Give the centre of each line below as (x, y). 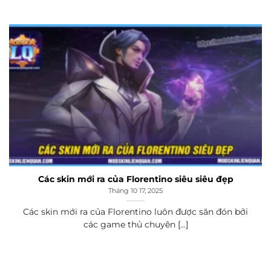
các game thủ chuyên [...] (135, 224)
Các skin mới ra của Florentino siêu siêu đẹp (135, 179)
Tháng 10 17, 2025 (135, 191)
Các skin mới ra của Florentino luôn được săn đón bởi (135, 211)
